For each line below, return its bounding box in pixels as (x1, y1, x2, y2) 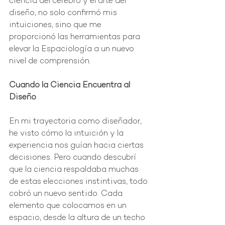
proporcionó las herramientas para (9, 33, 142, 42)
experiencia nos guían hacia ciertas (9, 142, 146, 151)
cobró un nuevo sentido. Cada (9, 190, 125, 199)
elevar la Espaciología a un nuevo (9, 45, 136, 54)
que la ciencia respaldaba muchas (9, 166, 141, 175)
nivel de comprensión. (9, 57, 91, 66)
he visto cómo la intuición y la (9, 130, 126, 139)
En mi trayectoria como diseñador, (9, 118, 144, 127)
